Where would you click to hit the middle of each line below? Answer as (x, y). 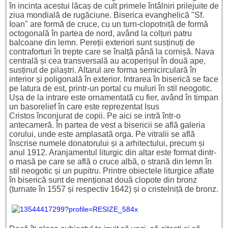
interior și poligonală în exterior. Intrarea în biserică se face (114, 79)
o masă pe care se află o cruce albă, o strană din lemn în (110, 162)
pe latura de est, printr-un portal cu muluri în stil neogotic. (111, 89)
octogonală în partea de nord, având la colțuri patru (101, 34)
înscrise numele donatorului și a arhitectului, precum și (107, 144)
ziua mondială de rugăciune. (61, 15)
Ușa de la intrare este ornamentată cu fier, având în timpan (114, 98)
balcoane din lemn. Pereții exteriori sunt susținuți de (102, 43)
